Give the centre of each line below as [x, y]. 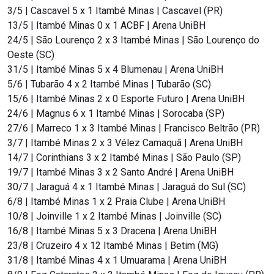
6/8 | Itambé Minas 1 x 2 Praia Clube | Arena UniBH [117, 202]
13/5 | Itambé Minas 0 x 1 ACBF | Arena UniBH [108, 26]
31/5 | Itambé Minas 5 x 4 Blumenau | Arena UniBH [117, 70]
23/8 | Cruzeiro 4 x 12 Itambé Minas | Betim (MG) [114, 246]
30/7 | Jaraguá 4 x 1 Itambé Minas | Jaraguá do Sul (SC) [127, 187]
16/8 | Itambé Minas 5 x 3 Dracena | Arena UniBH [113, 231]
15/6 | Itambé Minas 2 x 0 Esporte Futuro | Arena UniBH [127, 99]
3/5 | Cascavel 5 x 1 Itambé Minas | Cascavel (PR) [115, 11]
